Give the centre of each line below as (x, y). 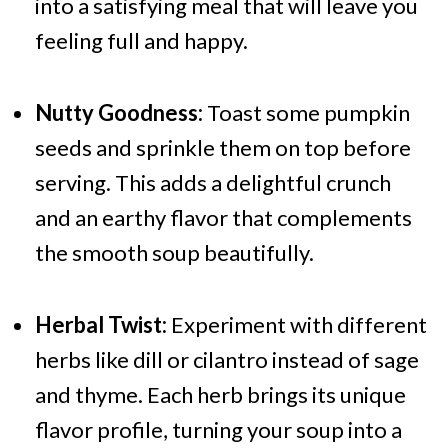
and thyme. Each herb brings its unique (220, 395)
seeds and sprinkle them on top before (222, 148)
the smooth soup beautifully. (174, 253)
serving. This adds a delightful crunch (212, 183)
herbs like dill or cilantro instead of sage (226, 360)
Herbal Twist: (100, 325)
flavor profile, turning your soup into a (218, 430)
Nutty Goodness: (118, 113)
